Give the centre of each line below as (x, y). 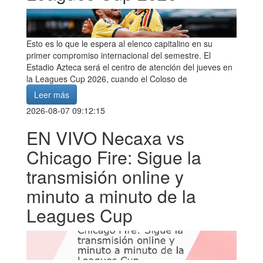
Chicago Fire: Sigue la (114, 157)
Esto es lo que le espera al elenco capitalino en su (119, 44)
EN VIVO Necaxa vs (105, 138)
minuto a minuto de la (111, 196)
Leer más (52, 95)
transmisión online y (105, 177)
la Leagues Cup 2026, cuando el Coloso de (107, 79)
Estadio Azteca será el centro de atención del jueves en (129, 67)
